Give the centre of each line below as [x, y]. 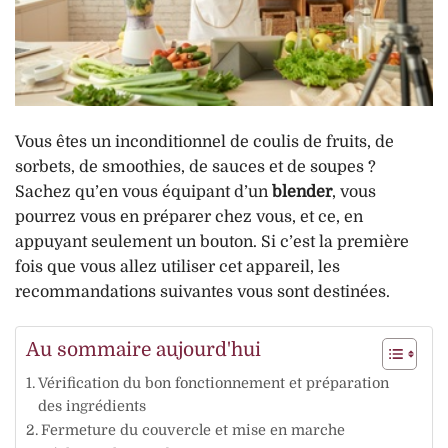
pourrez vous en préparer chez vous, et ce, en [189, 216]
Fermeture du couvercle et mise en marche [192, 429]
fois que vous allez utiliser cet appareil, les [177, 266]
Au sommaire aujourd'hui [143, 349]
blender [300, 191]
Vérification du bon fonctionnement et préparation [213, 382]
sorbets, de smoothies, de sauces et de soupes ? [195, 166]
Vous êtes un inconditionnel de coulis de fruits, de [204, 141]
